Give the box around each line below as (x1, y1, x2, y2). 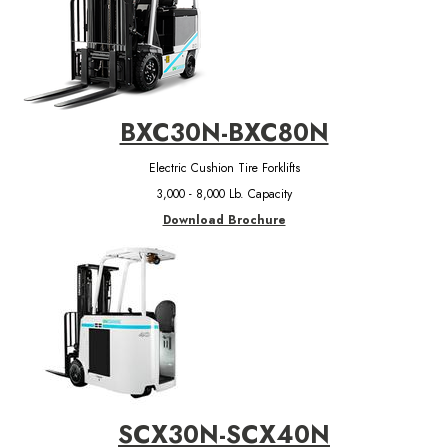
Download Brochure (162, 210, 286, 229)
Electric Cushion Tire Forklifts (148, 158, 300, 177)
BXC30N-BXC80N (119, 114, 329, 150)
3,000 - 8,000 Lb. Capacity (156, 184, 292, 203)
